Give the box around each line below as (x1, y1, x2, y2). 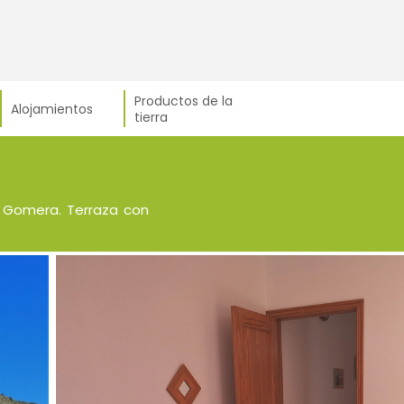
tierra (134, 107, 168, 126)
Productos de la (134, 91, 233, 110)
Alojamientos (11, 99, 93, 118)
